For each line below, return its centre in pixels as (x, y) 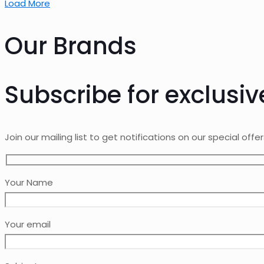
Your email (28, 224)
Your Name (29, 182)
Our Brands (71, 46)
